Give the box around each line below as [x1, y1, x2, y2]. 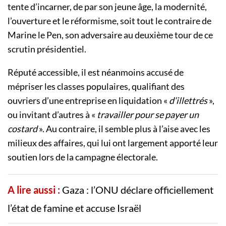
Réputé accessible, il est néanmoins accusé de [8, 67, 184, 78]
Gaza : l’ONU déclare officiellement [62, 184, 213, 196]
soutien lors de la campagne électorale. [8, 151, 158, 163]
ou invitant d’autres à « [8, 109, 97, 121]
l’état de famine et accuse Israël [8, 202, 141, 214]
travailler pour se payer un [97, 109, 199, 121]
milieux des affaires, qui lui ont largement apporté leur [8, 137, 218, 149]
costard [8, 123, 37, 135]
